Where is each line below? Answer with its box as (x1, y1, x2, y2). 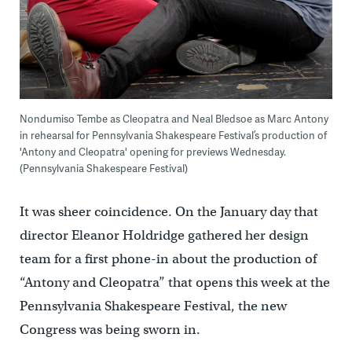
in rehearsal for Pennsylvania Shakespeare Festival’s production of (19, 128, 327, 143)
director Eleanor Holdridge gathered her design (19, 227, 309, 244)
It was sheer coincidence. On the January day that (19, 203, 318, 221)
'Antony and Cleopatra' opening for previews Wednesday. (19, 145, 286, 159)
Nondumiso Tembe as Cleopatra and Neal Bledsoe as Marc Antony (19, 112, 328, 126)
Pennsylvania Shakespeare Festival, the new (19, 298, 287, 315)
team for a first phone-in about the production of (19, 251, 317, 268)
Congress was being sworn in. (19, 321, 200, 339)
